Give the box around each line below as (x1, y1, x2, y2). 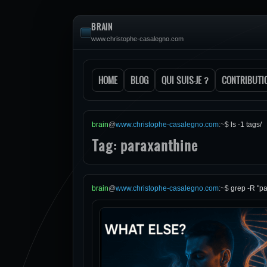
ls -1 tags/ (231, 120, 262, 129)
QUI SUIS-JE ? (162, 74, 209, 86)
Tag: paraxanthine (92, 136, 198, 155)
